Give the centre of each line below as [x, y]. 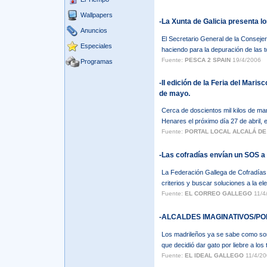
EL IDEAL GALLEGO [214, 255]
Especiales [96, 46]
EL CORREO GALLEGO [218, 193]
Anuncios [94, 30]
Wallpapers [96, 15]
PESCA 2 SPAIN [207, 60]
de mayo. [174, 94]
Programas [96, 61]
